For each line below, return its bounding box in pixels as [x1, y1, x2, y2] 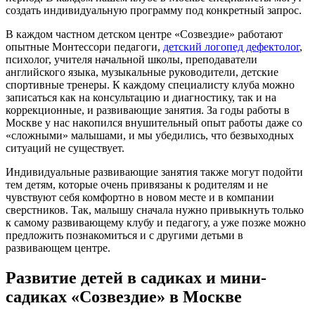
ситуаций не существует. [6, 142, 124, 155]
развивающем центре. [6, 242, 110, 255]
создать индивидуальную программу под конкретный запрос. [6, 4, 302, 17]
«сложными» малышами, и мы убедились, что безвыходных [6, 129, 294, 142]
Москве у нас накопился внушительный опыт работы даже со [6, 117, 302, 129]
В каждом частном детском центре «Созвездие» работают [6, 28, 283, 41]
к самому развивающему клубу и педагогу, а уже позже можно [6, 217, 306, 229]
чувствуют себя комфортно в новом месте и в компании [6, 191, 274, 204]
